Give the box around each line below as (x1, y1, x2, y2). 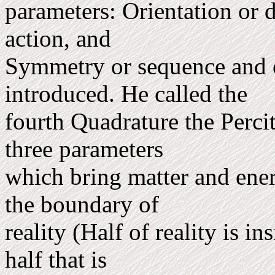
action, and (5, 25, 117, 52)
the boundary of (5, 191, 165, 217)
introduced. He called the (5, 80, 254, 107)
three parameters (5, 136, 169, 162)
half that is (5, 246, 113, 273)
